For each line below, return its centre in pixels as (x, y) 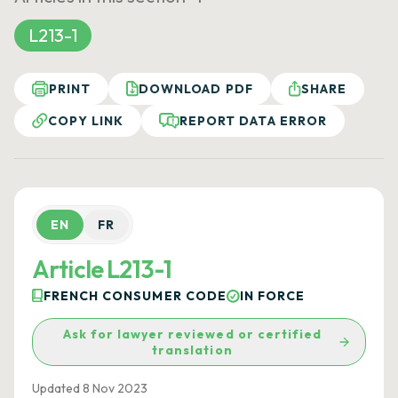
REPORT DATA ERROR (253, 121)
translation (192, 350)
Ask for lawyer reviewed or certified (192, 334)
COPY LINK (86, 121)
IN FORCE (272, 296)
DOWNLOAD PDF (196, 89)
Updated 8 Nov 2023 (90, 388)
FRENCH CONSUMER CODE (135, 296)
